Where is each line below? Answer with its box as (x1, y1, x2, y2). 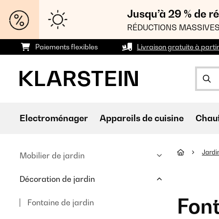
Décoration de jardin (20, 174, 95, 184)
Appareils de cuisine (100, 113, 184, 123)
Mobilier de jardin (20, 151, 85, 160)
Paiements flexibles (35, 43, 98, 51)
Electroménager (20, 113, 88, 123)
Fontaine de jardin (27, 197, 94, 207)
